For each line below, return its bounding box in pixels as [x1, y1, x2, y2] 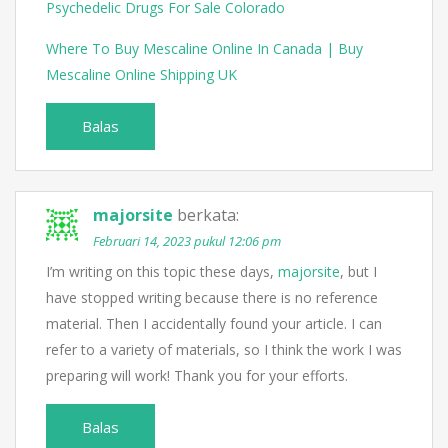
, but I [340, 262, 377, 282]
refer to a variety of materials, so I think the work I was [46, 340, 402, 360]
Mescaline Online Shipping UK [46, 65, 237, 85]
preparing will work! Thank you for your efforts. [46, 366, 348, 386]
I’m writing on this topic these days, [46, 262, 278, 282]
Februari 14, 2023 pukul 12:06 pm [93, 232, 281, 251]
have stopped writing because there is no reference [46, 288, 378, 308]
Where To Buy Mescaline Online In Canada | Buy [46, 39, 363, 59]
